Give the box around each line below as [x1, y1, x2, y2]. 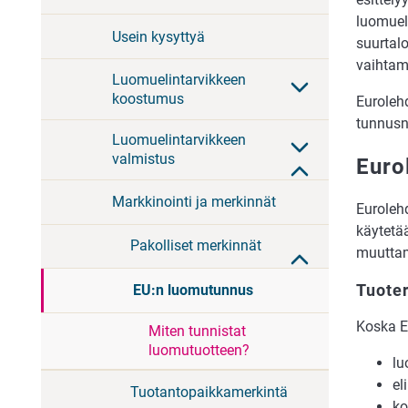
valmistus [112, 150, 175, 168]
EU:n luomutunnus [133, 281, 253, 300]
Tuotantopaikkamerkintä [130, 383, 288, 402]
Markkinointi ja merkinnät [112, 193, 276, 211]
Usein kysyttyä [112, 27, 205, 46]
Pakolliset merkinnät [130, 237, 261, 255]
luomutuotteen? [148, 341, 250, 359]
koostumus [112, 90, 184, 108]
